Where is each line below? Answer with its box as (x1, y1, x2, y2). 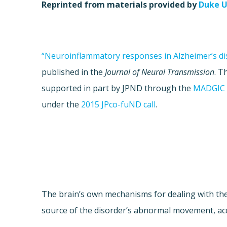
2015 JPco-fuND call (81, 99, 156, 110)
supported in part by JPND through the (42, 83, 194, 94)
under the (42, 99, 82, 110)
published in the (42, 66, 105, 78)
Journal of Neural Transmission (105, 66, 215, 78)
